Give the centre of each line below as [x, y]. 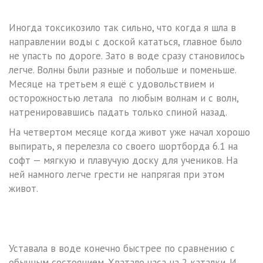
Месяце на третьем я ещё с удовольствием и [112, 84]
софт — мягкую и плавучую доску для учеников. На [123, 161]
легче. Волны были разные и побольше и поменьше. [122, 70]
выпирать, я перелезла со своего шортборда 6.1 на [123, 146]
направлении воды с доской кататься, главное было [125, 42]
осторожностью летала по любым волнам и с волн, [124, 98]
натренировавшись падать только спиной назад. [118, 112]
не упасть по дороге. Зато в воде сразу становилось [127, 56]
